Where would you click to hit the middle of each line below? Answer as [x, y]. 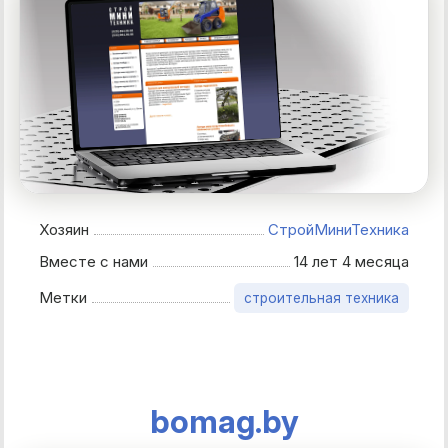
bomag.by [224, 422]
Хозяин [69, 230]
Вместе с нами [98, 262]
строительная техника [321, 298]
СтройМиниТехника [338, 230]
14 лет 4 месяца [351, 262]
